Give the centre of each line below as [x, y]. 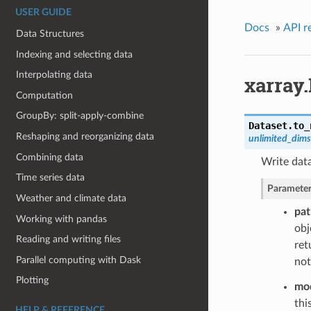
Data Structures [50, 33]
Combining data [50, 157]
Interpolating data [54, 75]
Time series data [51, 178]
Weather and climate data [72, 198]
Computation [45, 95]
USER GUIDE [43, 13]
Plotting [33, 280]
